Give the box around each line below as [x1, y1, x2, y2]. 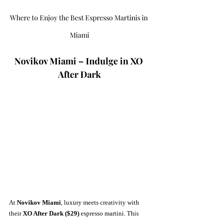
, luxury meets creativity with [61, 198, 141, 206]
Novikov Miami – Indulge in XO [14, 55, 145, 67]
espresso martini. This [79, 209, 140, 217]
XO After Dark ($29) [23, 209, 79, 217]
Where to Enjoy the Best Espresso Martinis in [9, 13, 149, 23]
